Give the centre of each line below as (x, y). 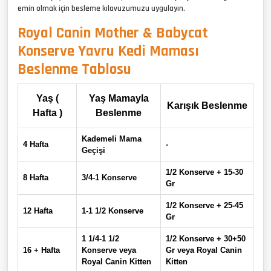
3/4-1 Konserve (109, 177)
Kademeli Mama (112, 139)
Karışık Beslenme (207, 105)
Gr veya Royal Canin (204, 250)
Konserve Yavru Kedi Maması (108, 51)
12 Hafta (38, 211)
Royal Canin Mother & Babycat (113, 33)
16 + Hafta (41, 250)
